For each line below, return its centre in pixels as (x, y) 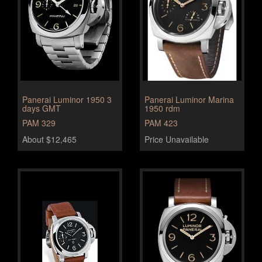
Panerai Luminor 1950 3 (67, 99)
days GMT (42, 108)
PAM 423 (161, 123)
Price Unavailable (177, 139)
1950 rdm (162, 108)
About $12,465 (49, 139)
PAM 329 (39, 123)
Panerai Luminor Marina (189, 99)
